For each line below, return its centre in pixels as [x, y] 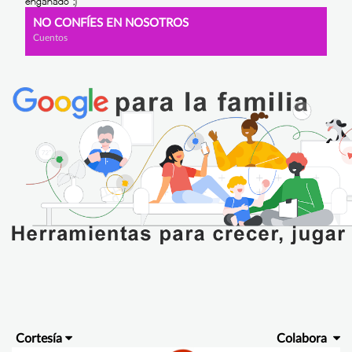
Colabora [303, 338]
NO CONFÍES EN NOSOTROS [111, 23]
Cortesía [39, 338]
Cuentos [50, 37]
